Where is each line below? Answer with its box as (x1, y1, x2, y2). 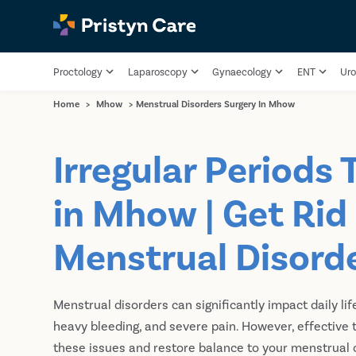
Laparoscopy (127, 65, 188, 78)
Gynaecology (212, 65, 273, 78)
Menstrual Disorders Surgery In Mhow (136, 98, 296, 109)
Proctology (53, 65, 103, 78)
